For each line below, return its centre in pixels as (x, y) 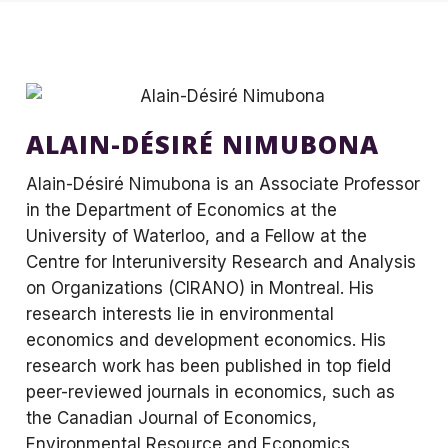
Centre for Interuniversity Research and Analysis (221, 262)
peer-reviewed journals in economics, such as (210, 392)
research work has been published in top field (208, 366)
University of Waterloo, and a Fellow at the (196, 236)
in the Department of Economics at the (181, 210)
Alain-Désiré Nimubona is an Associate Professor (223, 184)
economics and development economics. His (206, 340)
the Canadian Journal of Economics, (171, 418)
